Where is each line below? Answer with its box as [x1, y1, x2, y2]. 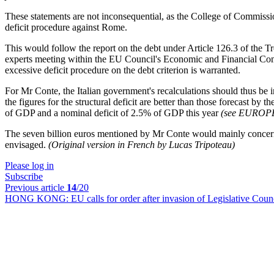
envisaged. [5, 139, 48, 150]
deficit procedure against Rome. [5, 22, 127, 32]
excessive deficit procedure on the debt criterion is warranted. [5, 65, 240, 75]
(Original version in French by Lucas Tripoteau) [48, 139, 235, 150]
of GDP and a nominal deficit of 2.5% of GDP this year [5, 108, 221, 118]
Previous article [5, 182, 67, 193]
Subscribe [5, 171, 43, 182]
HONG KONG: [5, 193, 71, 204]
